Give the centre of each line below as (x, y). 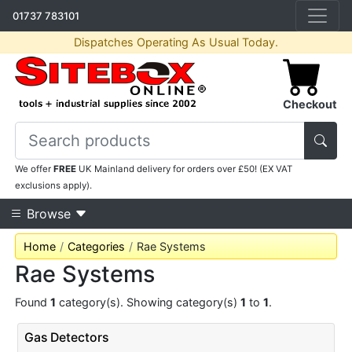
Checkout (310, 104)
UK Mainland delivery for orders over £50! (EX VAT (185, 169)
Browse (49, 214)
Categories (97, 246)
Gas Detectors (66, 337)
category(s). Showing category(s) (148, 302)
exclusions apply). (54, 185)
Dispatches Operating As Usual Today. (176, 42)
